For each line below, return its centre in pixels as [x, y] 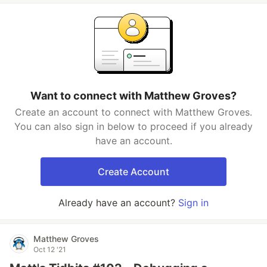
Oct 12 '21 [50, 249]
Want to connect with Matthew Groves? [133, 96]
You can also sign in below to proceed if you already [133, 126]
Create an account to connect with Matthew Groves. [133, 112]
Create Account [133, 172]
